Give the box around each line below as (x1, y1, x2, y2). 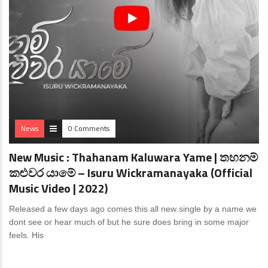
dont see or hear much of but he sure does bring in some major (9, 217, 249, 227)
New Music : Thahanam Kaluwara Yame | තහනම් (9, 148, 258, 166)
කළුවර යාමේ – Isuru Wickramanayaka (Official (9, 163, 252, 182)
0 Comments (68, 123, 109, 134)
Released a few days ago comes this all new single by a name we (9, 204, 257, 214)
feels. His (9, 230, 44, 240)
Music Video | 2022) (9, 179, 108, 197)
